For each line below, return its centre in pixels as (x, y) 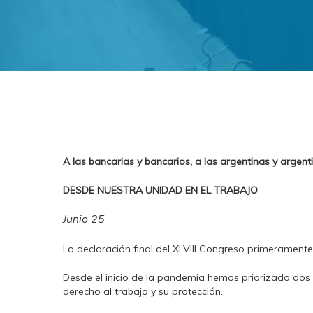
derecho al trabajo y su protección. (143, 291)
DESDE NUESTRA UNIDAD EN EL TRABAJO (160, 190)
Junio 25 (84, 219)
